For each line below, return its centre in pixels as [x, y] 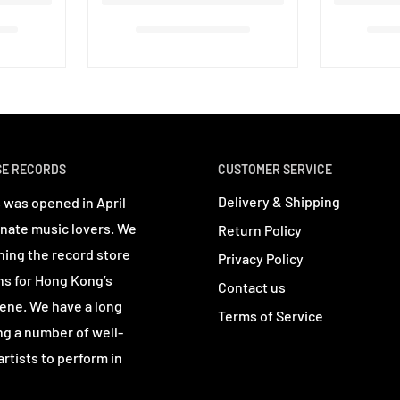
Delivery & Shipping [279, 202]
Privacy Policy [260, 259]
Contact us [251, 287]
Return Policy [259, 230]
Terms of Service [270, 316]
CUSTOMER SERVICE [275, 169]
